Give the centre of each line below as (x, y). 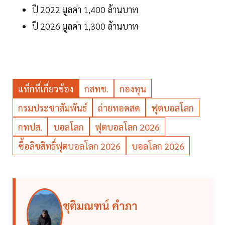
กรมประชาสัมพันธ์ (52, 108)
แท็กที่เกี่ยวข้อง (46, 89)
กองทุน (133, 89)
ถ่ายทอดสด (119, 108)
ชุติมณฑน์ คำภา (100, 206)
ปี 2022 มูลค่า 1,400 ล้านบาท (86, 10)
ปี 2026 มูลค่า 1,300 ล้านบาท (85, 26)
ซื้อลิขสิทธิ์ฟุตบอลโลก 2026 (69, 146)
